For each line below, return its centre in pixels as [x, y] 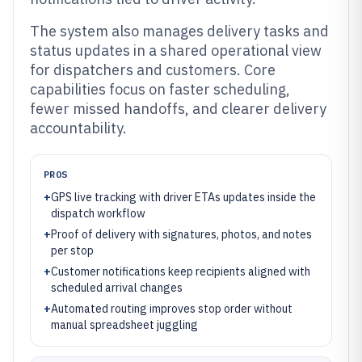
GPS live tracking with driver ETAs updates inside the [183, 197]
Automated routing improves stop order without [172, 309]
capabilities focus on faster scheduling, [160, 89]
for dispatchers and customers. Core [153, 70]
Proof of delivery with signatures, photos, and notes [181, 234]
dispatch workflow [98, 213]
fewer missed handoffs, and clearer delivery [178, 109]
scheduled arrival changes [117, 288]
